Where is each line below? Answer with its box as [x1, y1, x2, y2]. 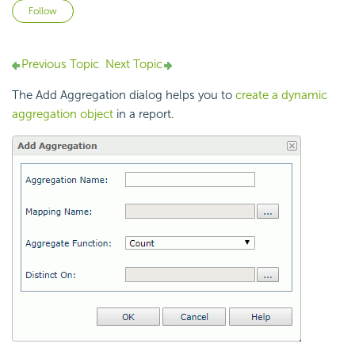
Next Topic [105, 57, 162, 72]
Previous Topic [21, 57, 99, 72]
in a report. [113, 107, 174, 122]
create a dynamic [235, 88, 327, 103]
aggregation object [12, 107, 113, 122]
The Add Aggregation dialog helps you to [12, 88, 235, 103]
